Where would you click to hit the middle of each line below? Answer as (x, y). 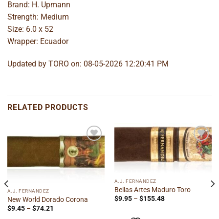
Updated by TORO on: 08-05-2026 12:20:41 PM (88, 64)
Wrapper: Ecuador (38, 42)
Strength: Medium (38, 17)
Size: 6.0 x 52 (30, 29)
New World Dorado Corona (47, 199)
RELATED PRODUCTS (48, 107)
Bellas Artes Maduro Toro (152, 189)
